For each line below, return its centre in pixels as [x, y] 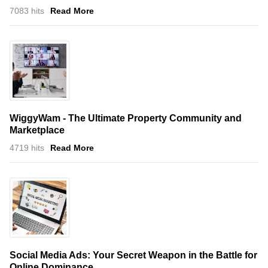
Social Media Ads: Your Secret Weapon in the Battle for [133, 255]
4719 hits [27, 147]
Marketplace [37, 130]
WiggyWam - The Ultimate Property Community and [126, 118]
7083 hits [27, 10]
